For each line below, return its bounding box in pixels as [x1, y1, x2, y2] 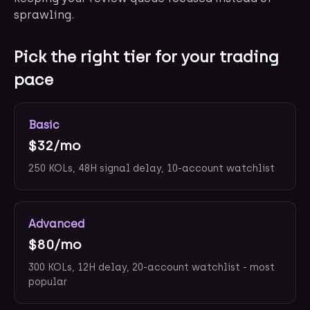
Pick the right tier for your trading [14, 48, 279, 66]
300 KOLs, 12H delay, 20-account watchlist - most [28, 262, 275, 273]
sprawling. [14, 8, 74, 21]
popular [28, 276, 67, 288]
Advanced [28, 217, 84, 230]
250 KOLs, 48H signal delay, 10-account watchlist [28, 163, 275, 174]
